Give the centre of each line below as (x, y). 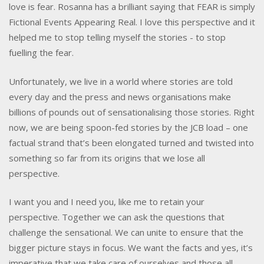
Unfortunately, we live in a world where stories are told (121, 81)
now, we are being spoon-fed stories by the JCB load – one (128, 127)
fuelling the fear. (41, 53)
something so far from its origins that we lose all (107, 158)
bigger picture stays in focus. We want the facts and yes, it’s (131, 248)
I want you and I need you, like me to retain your (107, 202)
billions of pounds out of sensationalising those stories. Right (132, 112)
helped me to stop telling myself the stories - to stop (117, 37)
